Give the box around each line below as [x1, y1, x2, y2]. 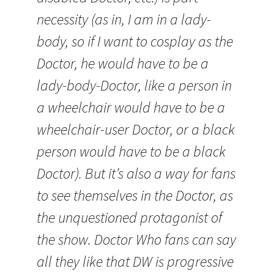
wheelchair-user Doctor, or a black [37, 120, 235, 139]
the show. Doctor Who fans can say [37, 230, 236, 249]
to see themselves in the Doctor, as [37, 186, 233, 205]
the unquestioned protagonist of [37, 208, 222, 227]
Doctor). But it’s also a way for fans [37, 164, 235, 183]
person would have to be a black [37, 142, 226, 161]
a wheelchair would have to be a [37, 98, 225, 117]
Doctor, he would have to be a [37, 54, 209, 73]
